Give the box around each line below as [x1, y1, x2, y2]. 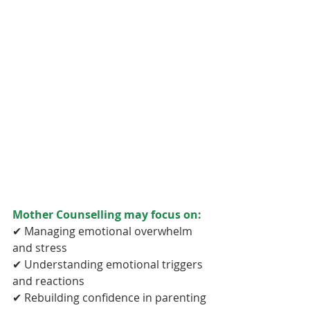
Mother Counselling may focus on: [12, 206, 201, 222]
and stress [12, 239, 67, 255]
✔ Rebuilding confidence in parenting [12, 289, 209, 305]
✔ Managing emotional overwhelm [12, 223, 195, 239]
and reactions [12, 273, 84, 289]
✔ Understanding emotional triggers [12, 256, 206, 272]
